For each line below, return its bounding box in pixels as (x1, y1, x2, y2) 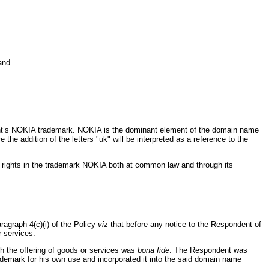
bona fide (138, 245, 169, 255)
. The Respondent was (169, 245, 247, 255)
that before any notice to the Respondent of (108, 219, 261, 229)
